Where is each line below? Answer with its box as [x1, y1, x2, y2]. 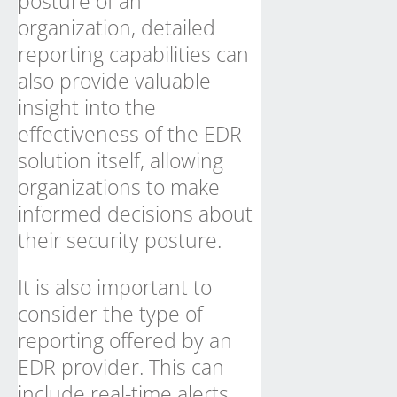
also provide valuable [18, 66, 211, 95]
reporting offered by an [18, 326, 232, 354]
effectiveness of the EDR [18, 120, 242, 148]
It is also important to [18, 273, 212, 301]
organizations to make [18, 173, 220, 201]
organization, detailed [18, 13, 215, 42]
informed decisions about [18, 199, 253, 228]
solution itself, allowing [18, 146, 223, 175]
